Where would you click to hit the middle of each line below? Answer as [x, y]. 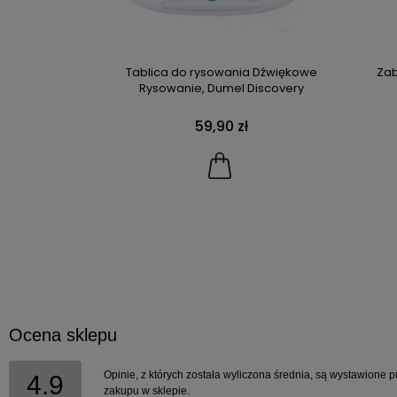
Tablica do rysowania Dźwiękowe [221, 72]
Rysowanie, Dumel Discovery [221, 88]
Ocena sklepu [63, 335]
